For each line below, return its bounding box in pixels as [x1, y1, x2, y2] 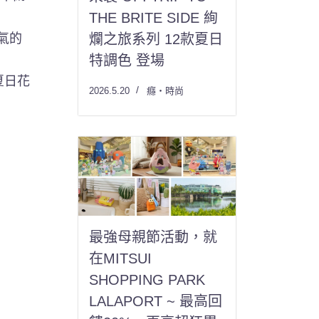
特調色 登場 [89, 53, 165, 69]
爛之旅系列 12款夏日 [89, 31, 224, 48]
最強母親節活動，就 [89, 229, 218, 245]
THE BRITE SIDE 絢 [89, 10, 219, 26]
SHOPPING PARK [89, 271, 206, 288]
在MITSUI [89, 250, 152, 266]
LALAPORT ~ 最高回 [89, 293, 223, 309]
